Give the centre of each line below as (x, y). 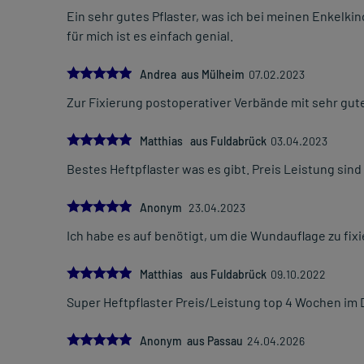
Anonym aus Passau (191, 341)
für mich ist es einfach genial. (150, 36)
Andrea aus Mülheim (192, 75)
